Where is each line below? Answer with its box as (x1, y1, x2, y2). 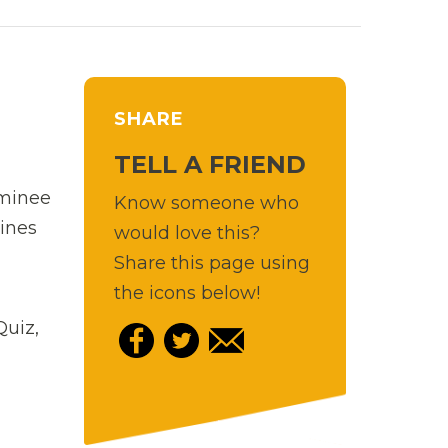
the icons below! (113, 281, 260, 304)
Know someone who (113, 191, 299, 214)
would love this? (113, 221, 260, 244)
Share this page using (113, 251, 310, 274)
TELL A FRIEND (113, 149, 306, 179)
